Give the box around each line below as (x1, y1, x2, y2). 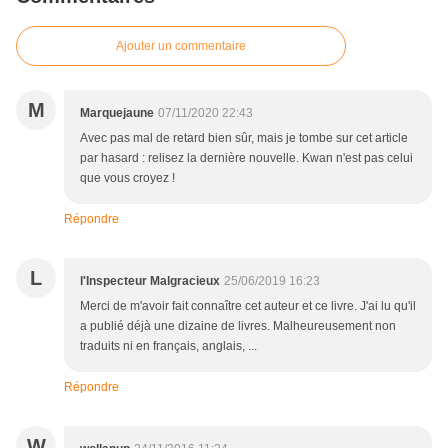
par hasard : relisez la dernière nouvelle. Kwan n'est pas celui (80, 151, 413, 166)
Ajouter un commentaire (116, 39, 246, 54)
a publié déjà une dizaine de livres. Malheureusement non (80, 319, 396, 334)
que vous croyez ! (80, 171, 175, 186)
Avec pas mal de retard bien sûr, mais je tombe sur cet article (80, 131, 408, 146)
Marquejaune (80, 106, 154, 121)
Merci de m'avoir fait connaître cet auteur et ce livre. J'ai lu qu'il (80, 299, 416, 314)
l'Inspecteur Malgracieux (80, 274, 220, 289)
